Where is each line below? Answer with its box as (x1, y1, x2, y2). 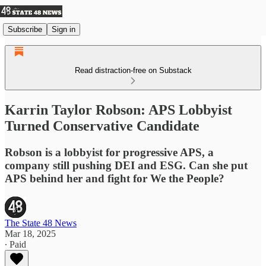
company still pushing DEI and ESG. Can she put (5, 159, 248, 172)
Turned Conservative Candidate (5, 118, 199, 134)
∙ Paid (5, 239, 26, 249)
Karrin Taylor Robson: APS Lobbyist (5, 102, 232, 118)
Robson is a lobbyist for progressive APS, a (5, 145, 214, 159)
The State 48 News (5, 217, 77, 228)
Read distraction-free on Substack (74, 66, 192, 75)
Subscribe (8, 24, 42, 34)
